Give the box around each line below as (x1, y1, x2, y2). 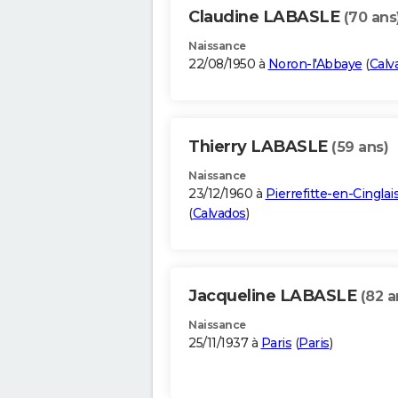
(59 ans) (331, 139, 388, 156)
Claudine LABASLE (188, 7, 344, 28)
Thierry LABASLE (188, 137, 331, 157)
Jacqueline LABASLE (188, 286, 361, 306)
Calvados (192, 205, 246, 222)
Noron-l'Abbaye (267, 56, 362, 73)
